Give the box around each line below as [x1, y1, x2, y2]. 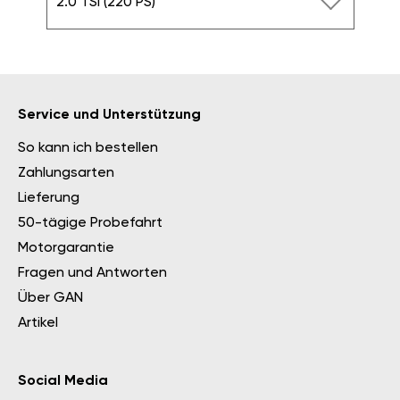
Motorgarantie [18, 241, 114, 255]
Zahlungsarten [18, 166, 114, 180]
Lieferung [18, 191, 79, 205]
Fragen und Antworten [18, 266, 167, 280]
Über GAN [18, 291, 83, 305]
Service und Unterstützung [18, 108, 201, 122]
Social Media [18, 374, 108, 388]
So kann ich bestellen [18, 141, 158, 155]
